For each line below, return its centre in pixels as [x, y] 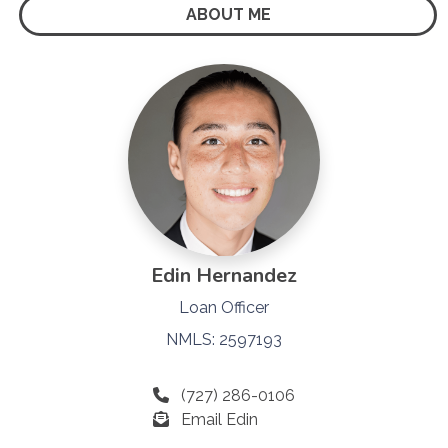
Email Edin [219, 419]
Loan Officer [224, 307]
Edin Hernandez [224, 275]
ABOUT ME [228, 14]
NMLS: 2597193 [224, 339]
